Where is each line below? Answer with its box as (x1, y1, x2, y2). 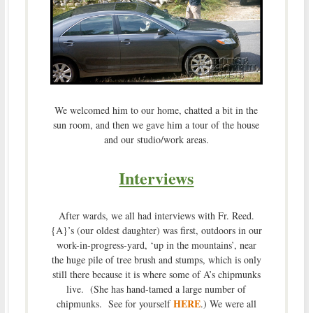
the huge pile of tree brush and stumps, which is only (51, 253, 261, 267)
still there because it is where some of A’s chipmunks (52, 268, 261, 282)
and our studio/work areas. (103, 133, 209, 147)
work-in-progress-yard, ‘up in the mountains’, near (56, 238, 256, 252)
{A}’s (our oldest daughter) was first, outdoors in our (50, 224, 262, 238)
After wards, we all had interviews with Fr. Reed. (58, 209, 254, 223)
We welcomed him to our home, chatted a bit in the (54, 103, 259, 117)
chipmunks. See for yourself (56, 297, 170, 311)
